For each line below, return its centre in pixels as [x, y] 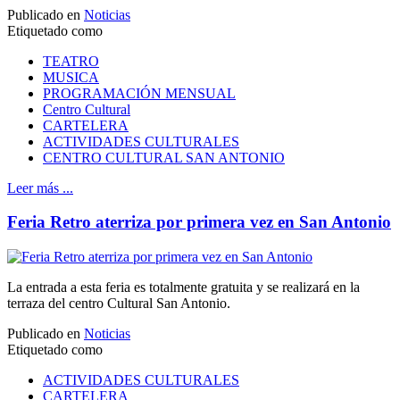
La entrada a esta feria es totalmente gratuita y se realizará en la [183, 287]
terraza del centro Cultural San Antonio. [119, 304]
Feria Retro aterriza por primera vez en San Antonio [199, 222]
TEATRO [71, 61]
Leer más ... [40, 187]
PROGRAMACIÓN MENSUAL [139, 93]
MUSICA [71, 77]
